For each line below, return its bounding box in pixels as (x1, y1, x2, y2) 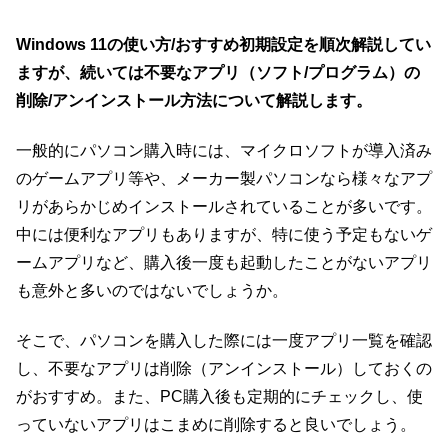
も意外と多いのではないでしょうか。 (16, 282, 288, 300)
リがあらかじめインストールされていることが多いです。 (16, 198, 432, 216)
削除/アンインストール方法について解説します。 (16, 91, 372, 109)
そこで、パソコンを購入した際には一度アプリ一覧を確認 (16, 332, 432, 350)
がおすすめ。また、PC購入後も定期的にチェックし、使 (16, 388, 423, 406)
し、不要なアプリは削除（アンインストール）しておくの (16, 360, 432, 378)
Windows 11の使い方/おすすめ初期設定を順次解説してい (16, 35, 431, 53)
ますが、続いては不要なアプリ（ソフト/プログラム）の (16, 63, 420, 81)
